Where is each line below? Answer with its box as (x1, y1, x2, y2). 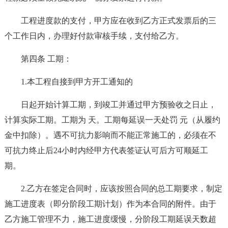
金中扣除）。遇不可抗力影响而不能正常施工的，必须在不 (4, 131, 216, 139)
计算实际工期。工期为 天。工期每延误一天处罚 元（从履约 (4, 116, 220, 124)
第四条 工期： (20, 54, 72, 63)
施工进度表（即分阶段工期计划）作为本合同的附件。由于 (4, 199, 216, 208)
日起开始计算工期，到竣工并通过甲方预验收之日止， (20, 100, 216, 109)
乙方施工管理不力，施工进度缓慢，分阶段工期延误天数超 (4, 215, 216, 223)
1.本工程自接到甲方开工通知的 (20, 77, 133, 86)
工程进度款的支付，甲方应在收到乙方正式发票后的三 (20, 16, 216, 25)
